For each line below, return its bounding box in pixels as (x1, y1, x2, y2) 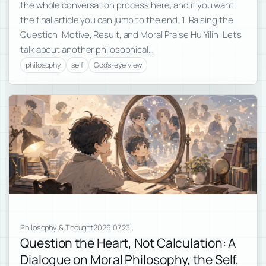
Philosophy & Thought (20, 221, 94, 233)
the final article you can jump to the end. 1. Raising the (20, 13, 233, 26)
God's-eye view (93, 59, 142, 70)
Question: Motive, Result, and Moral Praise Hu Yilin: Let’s (20, 28, 242, 41)
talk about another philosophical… (20, 43, 154, 56)
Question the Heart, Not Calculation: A (20, 233, 236, 251)
